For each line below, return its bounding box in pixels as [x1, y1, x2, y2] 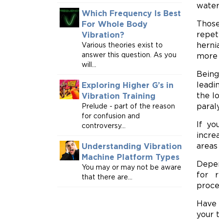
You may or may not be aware [82, 163, 181, 171]
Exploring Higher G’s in [82, 81, 174, 89]
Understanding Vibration [82, 142, 182, 151]
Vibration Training [82, 91, 155, 100]
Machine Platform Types [82, 153, 179, 161]
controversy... [82, 122, 126, 129]
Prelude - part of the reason [82, 102, 175, 109]
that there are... [82, 173, 132, 180]
